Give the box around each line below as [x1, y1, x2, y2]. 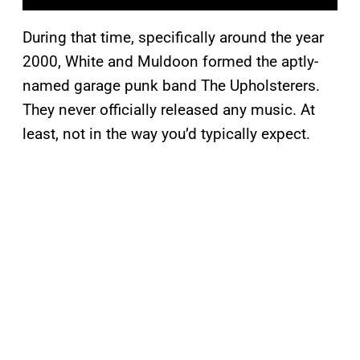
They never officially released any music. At [22, 100, 315, 120]
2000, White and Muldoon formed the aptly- [22, 52, 318, 72]
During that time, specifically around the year [22, 28, 324, 47]
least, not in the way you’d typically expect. [22, 125, 310, 144]
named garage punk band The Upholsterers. [22, 76, 320, 96]
